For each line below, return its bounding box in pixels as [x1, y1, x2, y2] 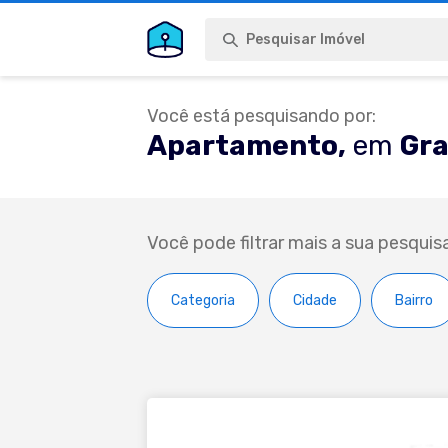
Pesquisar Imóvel [245, 31, 365, 48]
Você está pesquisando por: [147, 105, 376, 127]
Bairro [395, 291, 433, 309]
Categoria [171, 291, 235, 309]
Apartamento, [147, 129, 346, 162]
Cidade [293, 291, 337, 309]
